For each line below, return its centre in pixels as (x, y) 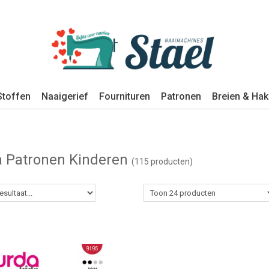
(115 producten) (162, 162)
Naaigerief (65, 96)
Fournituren (125, 96)
